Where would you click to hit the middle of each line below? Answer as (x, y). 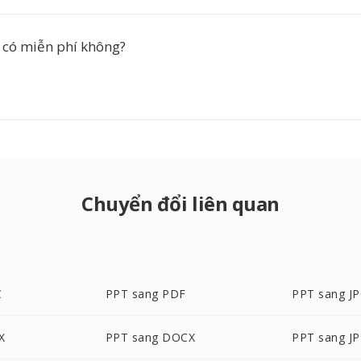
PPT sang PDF (145, 294)
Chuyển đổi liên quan (180, 203)
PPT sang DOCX (150, 337)
